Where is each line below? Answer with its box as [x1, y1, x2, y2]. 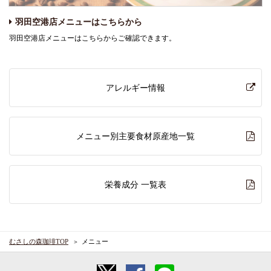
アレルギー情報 [106, 82, 165, 93]
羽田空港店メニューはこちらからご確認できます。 [9, 33, 176, 42]
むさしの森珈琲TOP [9, 237, 68, 245]
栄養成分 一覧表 [105, 179, 166, 189]
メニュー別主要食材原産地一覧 [76, 131, 195, 141]
